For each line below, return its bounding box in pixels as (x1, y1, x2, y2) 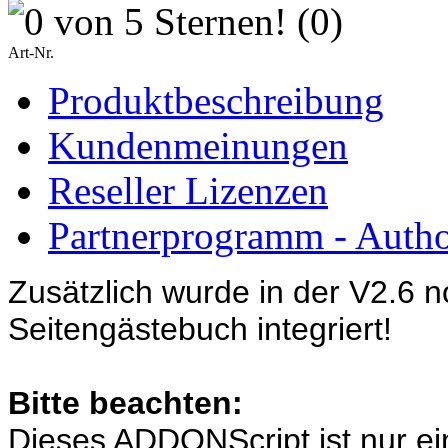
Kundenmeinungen (48, 123, 348, 167)
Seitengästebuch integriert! (8, 310, 392, 347)
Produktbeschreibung (48, 78, 384, 122)
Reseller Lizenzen (48, 168, 328, 212)
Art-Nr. (8, 43, 54, 61)
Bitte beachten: (8, 384, 243, 421)
